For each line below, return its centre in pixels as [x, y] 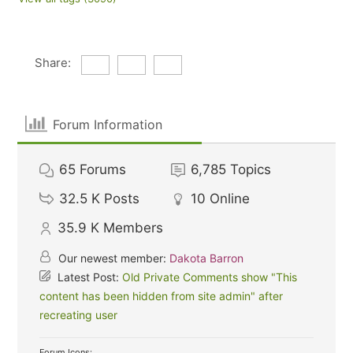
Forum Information [107, 124]
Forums [103, 169]
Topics [251, 169]
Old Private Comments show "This [210, 277]
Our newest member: [113, 258]
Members [134, 228]
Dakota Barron [207, 258]
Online [230, 199]
